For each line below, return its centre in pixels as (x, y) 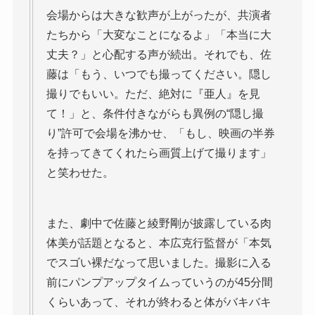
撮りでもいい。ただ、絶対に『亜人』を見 (153, 94)
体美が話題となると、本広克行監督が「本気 (159, 243)
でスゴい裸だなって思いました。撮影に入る (159, 262)
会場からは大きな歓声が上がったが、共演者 (159, 15)
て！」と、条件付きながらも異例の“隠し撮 (155, 113)
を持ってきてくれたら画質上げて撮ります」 (159, 153)
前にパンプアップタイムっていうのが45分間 (159, 282)
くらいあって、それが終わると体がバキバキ (159, 302)
